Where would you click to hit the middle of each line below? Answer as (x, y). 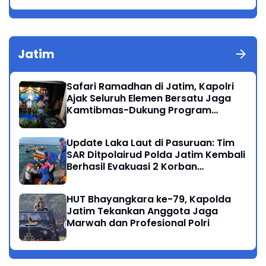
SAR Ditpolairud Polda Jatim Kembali (156, 155)
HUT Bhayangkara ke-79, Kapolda (149, 199)
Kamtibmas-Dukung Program (139, 110)
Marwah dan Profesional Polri (138, 223)
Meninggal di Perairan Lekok (134, 179)
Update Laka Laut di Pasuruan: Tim (151, 143)
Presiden (88, 122)
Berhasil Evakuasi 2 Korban (132, 167)
